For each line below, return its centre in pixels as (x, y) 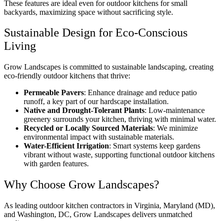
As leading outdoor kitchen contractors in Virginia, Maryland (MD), (110, 206)
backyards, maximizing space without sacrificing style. (89, 12)
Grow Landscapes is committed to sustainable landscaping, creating (109, 67)
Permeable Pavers (54, 93)
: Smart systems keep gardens (155, 146)
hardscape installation (133, 102)
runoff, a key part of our (62, 102)
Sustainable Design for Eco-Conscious (96, 33)
